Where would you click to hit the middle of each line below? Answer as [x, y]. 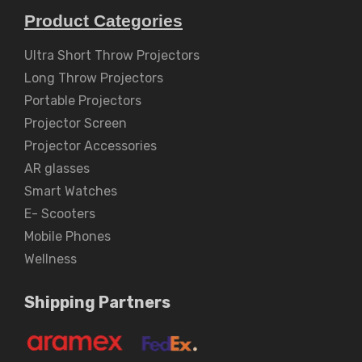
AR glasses [57, 168]
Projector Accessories [90, 146]
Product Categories [103, 21]
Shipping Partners [97, 302]
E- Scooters [60, 214]
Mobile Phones [67, 236]
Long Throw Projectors [94, 78]
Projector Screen [76, 123]
